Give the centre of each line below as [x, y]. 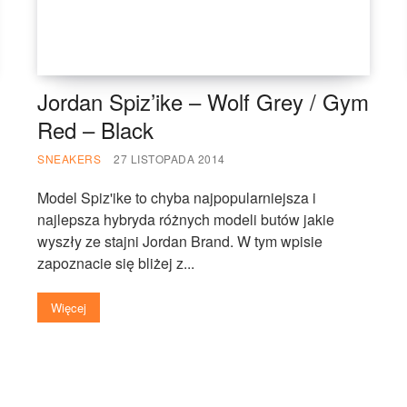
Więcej [69, 307]
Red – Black [96, 129]
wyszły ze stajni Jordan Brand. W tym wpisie [180, 241]
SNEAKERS [69, 158]
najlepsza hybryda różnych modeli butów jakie [186, 219]
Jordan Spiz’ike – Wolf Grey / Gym [203, 101]
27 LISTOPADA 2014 [169, 158]
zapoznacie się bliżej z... [116, 263]
